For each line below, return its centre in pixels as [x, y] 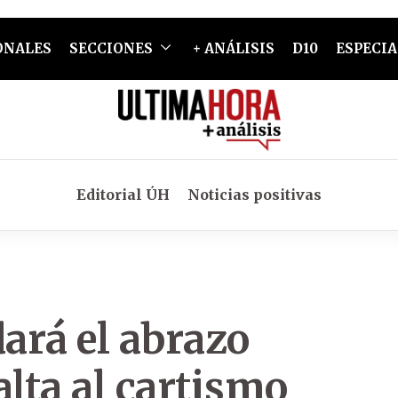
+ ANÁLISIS [233, 48]
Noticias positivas [255, 195]
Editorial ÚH [123, 195]
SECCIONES [111, 48]
